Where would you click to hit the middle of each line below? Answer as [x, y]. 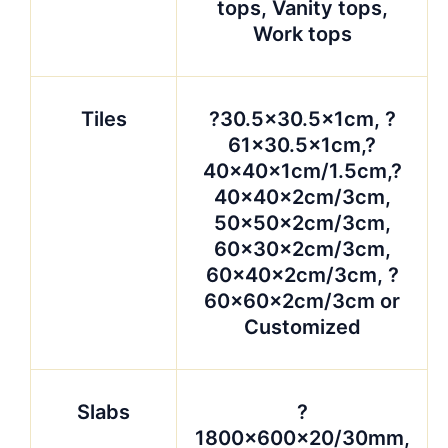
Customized [302, 326]
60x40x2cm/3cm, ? [302, 274]
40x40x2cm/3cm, [302, 196]
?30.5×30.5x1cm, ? [302, 118]
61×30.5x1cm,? [302, 144]
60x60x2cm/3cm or [302, 300]
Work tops [302, 33]
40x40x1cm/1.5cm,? [302, 170]
